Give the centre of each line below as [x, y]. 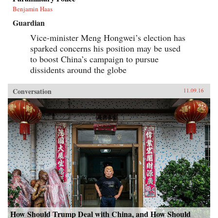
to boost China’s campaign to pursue [94, 59]
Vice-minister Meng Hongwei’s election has [108, 37]
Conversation [32, 91]
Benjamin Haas [33, 9]
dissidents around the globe [78, 69]
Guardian [29, 22]
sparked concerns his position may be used [105, 48]
